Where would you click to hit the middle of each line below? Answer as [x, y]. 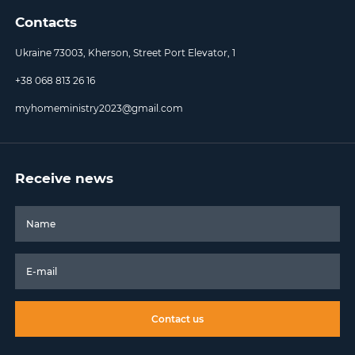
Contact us [177, 319]
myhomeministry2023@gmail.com [99, 109]
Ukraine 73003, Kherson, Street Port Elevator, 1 [126, 53]
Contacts [46, 23]
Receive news [65, 179]
